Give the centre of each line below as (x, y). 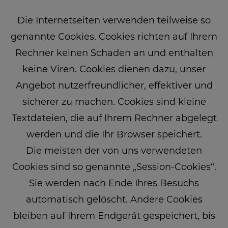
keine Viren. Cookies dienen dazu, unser (114, 69)
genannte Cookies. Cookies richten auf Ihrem (114, 36)
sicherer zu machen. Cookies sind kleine (114, 102)
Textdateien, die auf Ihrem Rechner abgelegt (114, 118)
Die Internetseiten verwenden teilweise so (114, 20)
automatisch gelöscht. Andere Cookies (114, 199)
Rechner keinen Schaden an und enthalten (114, 53)
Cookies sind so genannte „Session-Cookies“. (114, 167)
